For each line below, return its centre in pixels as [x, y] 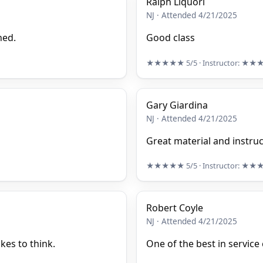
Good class [171, 38]
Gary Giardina [177, 105]
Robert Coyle [175, 208]
